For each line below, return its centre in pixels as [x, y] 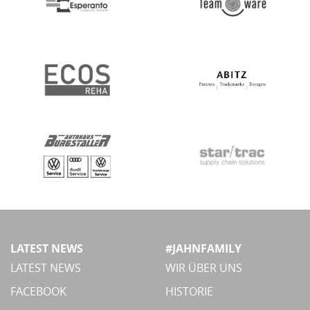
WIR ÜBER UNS [204, 268]
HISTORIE [189, 292]
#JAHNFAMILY [203, 249]
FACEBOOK [38, 292]
